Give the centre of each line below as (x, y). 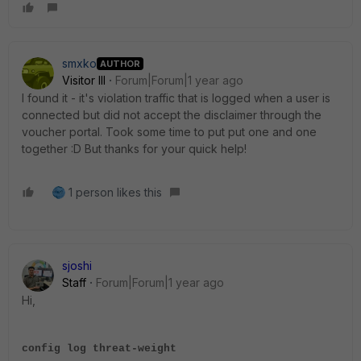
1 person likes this (115, 193)
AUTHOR (120, 63)
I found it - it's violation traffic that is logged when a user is (176, 98)
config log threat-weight (99, 349)
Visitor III (84, 81)
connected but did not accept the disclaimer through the (172, 115)
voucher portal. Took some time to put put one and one (169, 132)
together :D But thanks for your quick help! (134, 149)
